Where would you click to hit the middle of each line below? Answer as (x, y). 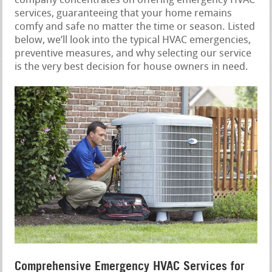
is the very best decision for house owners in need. (132, 67)
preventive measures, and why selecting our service (133, 53)
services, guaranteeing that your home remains (124, 13)
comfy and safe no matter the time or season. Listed (135, 27)
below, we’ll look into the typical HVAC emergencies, (133, 40)
